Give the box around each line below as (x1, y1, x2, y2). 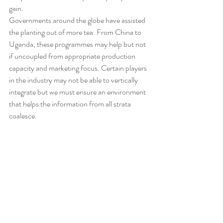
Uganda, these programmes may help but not (9, 38, 147, 50)
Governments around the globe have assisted (9, 14, 147, 26)
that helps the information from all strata (9, 98, 132, 110)
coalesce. (9, 110, 37, 121)
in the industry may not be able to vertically (9, 74, 139, 86)
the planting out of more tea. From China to (9, 26, 143, 38)
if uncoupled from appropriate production (9, 50, 137, 62)
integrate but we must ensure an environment (9, 86, 147, 98)
